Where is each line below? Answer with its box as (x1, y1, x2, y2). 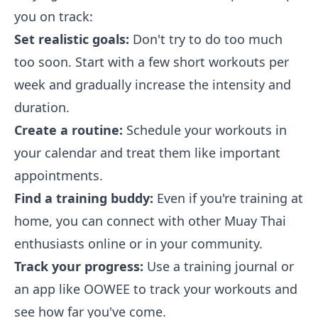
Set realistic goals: (14, 31, 129, 48)
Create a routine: (14, 121, 123, 138)
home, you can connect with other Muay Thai (14, 212, 286, 229)
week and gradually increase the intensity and (14, 76, 291, 93)
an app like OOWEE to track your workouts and (14, 280, 297, 297)
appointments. (14, 167, 103, 184)
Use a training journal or (143, 258, 294, 275)
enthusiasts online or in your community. (14, 235, 263, 252)
